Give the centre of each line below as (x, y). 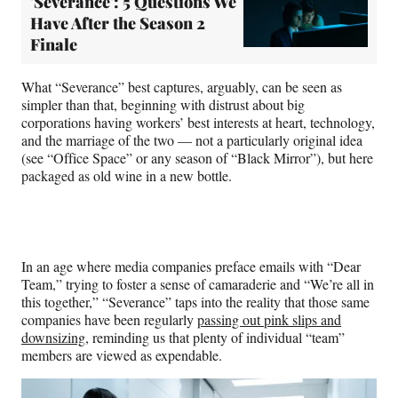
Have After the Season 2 (118, 23)
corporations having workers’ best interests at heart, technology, (198, 122)
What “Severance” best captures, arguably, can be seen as (182, 86)
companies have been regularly (109, 319)
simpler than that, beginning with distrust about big (163, 104)
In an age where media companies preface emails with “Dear (191, 266)
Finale (54, 44)
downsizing (53, 337)
